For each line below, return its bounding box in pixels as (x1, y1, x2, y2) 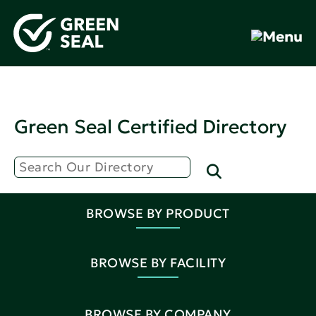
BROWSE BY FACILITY (90, 255, 226, 272)
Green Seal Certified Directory (14, 114, 286, 138)
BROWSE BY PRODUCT (86, 205, 230, 222)
